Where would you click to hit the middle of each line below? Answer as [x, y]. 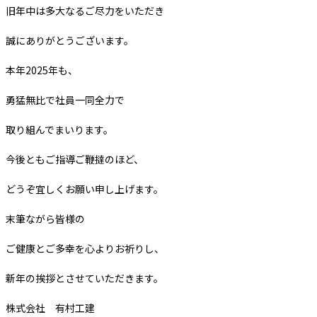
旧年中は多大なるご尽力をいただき [85, 11]
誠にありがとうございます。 [70, 41]
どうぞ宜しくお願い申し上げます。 [85, 189]
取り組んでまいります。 [59, 130]
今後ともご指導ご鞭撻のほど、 [75, 160]
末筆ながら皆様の [45, 219]
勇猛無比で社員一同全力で [65, 100]
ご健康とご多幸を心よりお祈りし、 [85, 249]
